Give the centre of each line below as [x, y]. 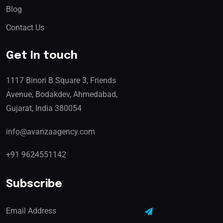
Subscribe [34, 184]
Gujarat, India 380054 [44, 108]
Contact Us [25, 28]
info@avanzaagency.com [51, 131]
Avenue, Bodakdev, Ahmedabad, [62, 94]
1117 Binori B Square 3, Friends [61, 80]
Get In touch [42, 56]
